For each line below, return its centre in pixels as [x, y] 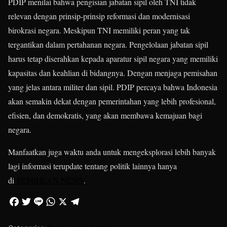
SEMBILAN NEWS [50, 180]
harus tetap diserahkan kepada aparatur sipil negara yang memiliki [113, 58]
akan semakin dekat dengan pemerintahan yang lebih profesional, [112, 101]
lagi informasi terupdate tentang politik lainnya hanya [92, 166]
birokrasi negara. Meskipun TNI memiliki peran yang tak [99, 30]
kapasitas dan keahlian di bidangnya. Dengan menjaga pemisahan [113, 72]
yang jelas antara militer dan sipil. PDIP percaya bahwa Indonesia [113, 87]
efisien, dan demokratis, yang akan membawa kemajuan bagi [105, 115]
